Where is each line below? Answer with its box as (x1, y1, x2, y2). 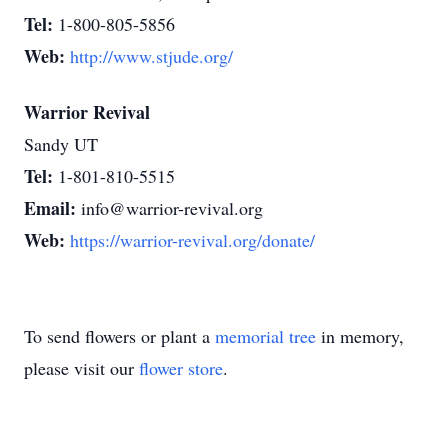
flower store (139, 356, 223, 380)
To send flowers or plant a (24, 324, 215, 348)
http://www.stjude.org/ (70, 44, 233, 68)
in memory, (316, 324, 404, 348)
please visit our (24, 356, 139, 380)
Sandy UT (24, 132, 98, 156)
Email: (24, 195, 81, 221)
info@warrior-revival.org (81, 196, 263, 220)
